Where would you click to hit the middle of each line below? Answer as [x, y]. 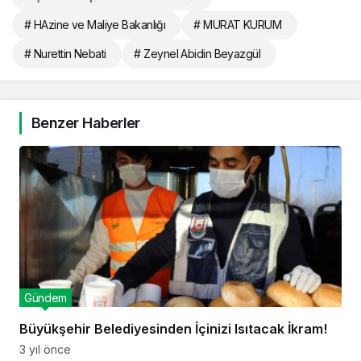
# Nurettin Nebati [65, 54]
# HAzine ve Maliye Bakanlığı [95, 25]
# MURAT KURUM [238, 25]
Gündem [46, 298]
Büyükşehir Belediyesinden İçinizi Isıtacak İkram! [173, 329]
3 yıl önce [45, 350]
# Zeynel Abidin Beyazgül [197, 54]
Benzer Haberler [86, 123]
